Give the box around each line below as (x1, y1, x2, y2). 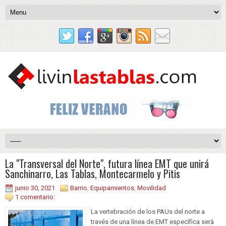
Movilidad (137, 184, 166, 192)
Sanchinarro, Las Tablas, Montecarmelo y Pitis (5, 166, 180, 182)
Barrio (70, 184, 87, 192)
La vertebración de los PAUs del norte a (91, 208, 205, 216)
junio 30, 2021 (15, 184, 55, 192)
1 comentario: (15, 193, 55, 201)
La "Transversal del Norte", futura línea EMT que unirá (5, 156, 209, 172)
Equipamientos (90, 184, 134, 192)
